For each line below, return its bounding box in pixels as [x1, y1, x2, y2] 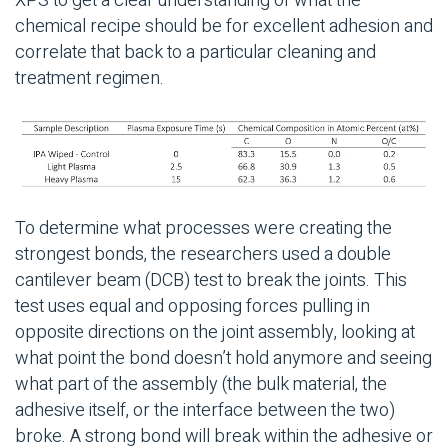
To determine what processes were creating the [15, 215, 392, 243]
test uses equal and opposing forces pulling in [15, 293, 370, 321]
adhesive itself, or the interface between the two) [15, 397, 395, 425]
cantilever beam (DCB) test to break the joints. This [15, 267, 407, 295]
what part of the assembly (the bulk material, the [15, 371, 387, 399]
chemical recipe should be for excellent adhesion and [15, 13, 433, 41]
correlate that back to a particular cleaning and [15, 39, 376, 67]
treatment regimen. [15, 65, 172, 93]
